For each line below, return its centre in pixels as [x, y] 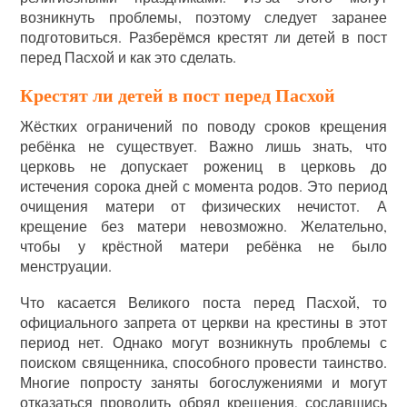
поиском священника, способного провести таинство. [203, 362]
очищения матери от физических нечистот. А [203, 206]
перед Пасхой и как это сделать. [129, 57]
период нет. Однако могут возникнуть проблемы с [203, 342]
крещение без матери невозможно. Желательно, [203, 226]
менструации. [66, 266]
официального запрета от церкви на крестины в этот [203, 322]
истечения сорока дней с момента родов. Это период [203, 186]
